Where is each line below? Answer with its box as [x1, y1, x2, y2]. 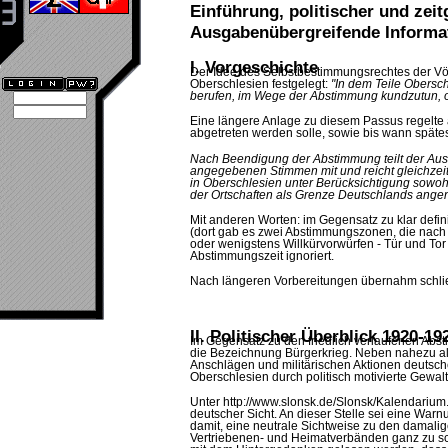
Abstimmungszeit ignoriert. [190, 249, 334, 262]
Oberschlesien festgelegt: [190, 77, 331, 90]
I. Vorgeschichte [190, 56, 318, 77]
